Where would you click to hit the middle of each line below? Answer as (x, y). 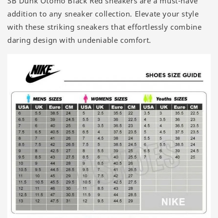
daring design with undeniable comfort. (79, 40)
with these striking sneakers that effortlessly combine (105, 27)
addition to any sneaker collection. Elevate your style (103, 14)
